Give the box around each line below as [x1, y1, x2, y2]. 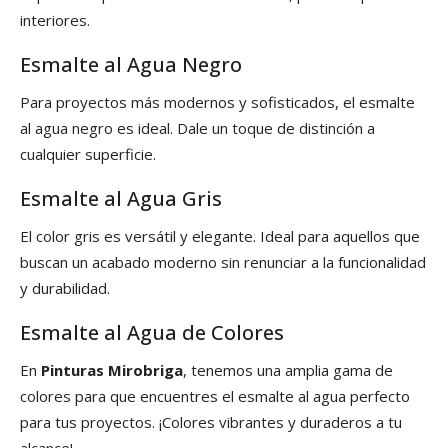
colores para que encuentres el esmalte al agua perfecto [20, 386, 410, 407]
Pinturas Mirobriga [41, 360, 183, 381]
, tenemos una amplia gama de [183, 360, 393, 381]
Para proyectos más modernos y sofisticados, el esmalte [20, 92, 415, 113]
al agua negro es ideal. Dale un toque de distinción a [20, 118, 375, 139]
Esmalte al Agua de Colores [20, 319, 284, 347]
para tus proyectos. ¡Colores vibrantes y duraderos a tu [20, 412, 402, 433]
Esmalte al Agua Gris [20, 185, 222, 213]
